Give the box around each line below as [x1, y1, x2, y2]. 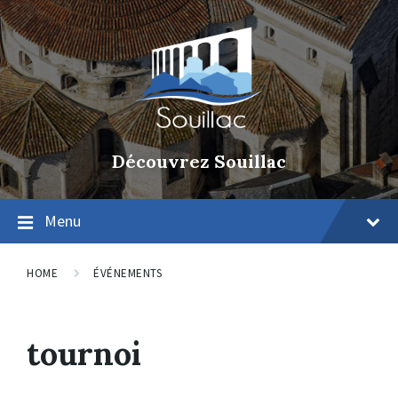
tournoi [27, 333, 141, 374]
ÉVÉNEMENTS [93, 266, 163, 281]
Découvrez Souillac [112, 150, 286, 172]
